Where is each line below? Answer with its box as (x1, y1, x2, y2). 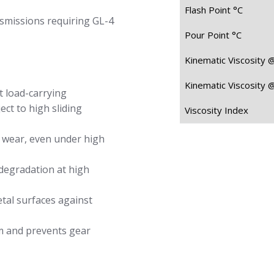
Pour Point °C (185, 29, 242, 42)
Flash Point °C (185, 4, 243, 17)
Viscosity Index (185, 104, 248, 117)
